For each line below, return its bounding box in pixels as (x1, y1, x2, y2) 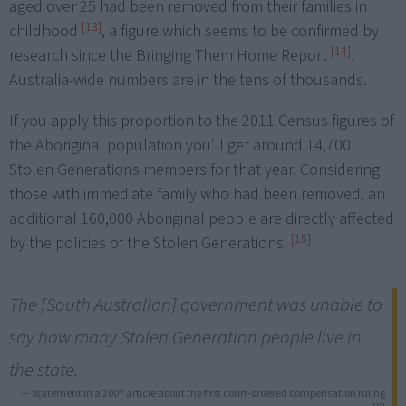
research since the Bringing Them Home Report (9, 44, 331, 68)
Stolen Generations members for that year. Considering (9, 159, 380, 182)
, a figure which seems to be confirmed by (101, 20, 379, 43)
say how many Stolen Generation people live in (9, 324, 362, 352)
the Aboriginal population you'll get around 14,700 (9, 134, 351, 158)
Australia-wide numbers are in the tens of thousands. (9, 69, 367, 92)
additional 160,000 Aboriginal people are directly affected (9, 208, 394, 231)
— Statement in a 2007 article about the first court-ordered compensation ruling (21, 386, 385, 402)
